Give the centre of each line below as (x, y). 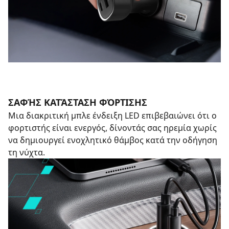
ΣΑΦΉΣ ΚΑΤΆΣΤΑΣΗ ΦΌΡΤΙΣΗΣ (78, 102)
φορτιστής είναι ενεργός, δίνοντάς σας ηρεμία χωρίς (112, 128)
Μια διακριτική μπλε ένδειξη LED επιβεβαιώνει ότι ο (112, 116)
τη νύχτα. (27, 152)
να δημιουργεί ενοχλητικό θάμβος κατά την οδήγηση (113, 140)
